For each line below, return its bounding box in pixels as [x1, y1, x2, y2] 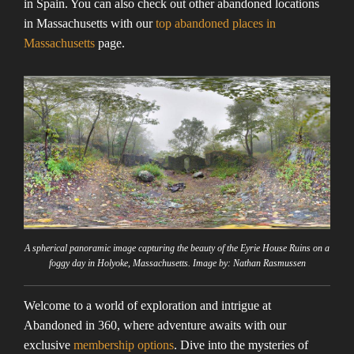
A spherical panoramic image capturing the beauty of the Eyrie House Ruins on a [24, 242, 330, 254]
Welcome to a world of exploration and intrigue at [24, 298, 271, 312]
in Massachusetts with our [24, 16, 156, 30]
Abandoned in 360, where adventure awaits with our [24, 318, 286, 332]
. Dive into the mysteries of [174, 337, 308, 352]
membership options [73, 337, 174, 352]
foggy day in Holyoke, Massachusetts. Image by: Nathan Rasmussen [48, 257, 306, 269]
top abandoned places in [156, 16, 276, 30]
